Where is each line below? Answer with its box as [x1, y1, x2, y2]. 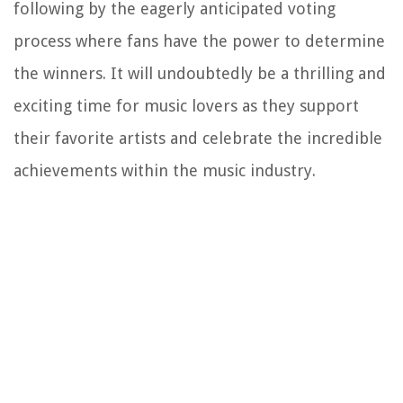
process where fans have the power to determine [13, 31, 385, 50]
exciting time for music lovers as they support [13, 95, 359, 115]
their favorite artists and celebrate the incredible [13, 128, 382, 148]
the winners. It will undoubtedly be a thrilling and [13, 63, 386, 83]
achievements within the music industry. [13, 160, 316, 180]
